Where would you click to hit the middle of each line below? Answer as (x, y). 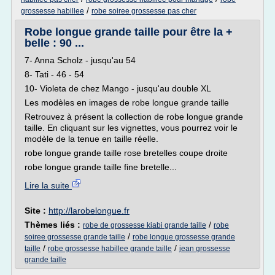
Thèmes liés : (54, 225)
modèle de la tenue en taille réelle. (91, 139)
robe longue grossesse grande (184, 237)
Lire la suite (48, 185)
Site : (37, 211)
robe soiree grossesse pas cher (144, 11)
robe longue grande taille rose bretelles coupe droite (126, 153)
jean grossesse (205, 249)
